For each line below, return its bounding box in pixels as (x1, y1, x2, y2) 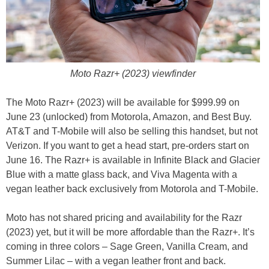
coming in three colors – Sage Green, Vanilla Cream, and (6, 241, 248, 252)
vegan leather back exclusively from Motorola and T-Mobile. (6, 183, 258, 194)
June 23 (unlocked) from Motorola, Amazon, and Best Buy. (6, 111, 252, 122)
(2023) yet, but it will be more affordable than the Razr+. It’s (6, 226, 255, 237)
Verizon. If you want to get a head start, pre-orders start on (6, 140, 249, 151)
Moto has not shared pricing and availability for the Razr (6, 212, 242, 223)
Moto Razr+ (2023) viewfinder (70, 68, 196, 79)
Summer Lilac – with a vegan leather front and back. (6, 255, 226, 266)
